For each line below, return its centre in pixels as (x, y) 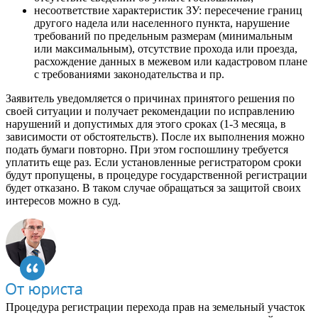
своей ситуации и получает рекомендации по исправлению (150, 111)
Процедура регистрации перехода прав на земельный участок (155, 307)
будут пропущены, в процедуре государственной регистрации (157, 175)
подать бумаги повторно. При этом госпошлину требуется (147, 149)
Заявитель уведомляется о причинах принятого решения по (150, 98)
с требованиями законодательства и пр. (129, 74)
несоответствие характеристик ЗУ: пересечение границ (168, 10)
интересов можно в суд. (63, 200)
